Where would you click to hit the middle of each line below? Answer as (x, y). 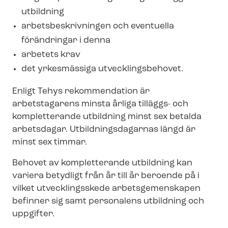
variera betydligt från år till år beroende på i (106, 176)
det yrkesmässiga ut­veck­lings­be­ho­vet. (102, 69)
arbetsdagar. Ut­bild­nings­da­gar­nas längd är (104, 129)
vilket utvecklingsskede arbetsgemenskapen (106, 188)
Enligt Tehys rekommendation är (81, 91)
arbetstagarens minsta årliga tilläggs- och (100, 104)
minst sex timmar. (50, 142)
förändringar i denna (66, 40)
